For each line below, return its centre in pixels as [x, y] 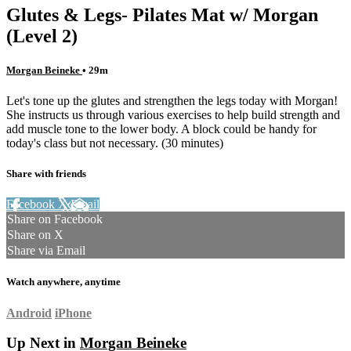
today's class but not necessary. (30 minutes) [115, 143]
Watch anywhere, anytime [63, 282]
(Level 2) [42, 36]
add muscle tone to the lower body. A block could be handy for [161, 128]
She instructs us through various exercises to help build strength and [173, 114]
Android [29, 313]
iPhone [73, 313]
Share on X [35, 235]
